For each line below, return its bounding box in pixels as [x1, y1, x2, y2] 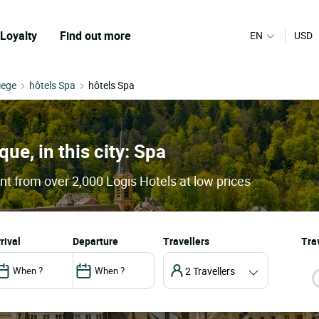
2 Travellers [184, 263, 235, 278]
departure [78, 234, 118, 249]
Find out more [60, 28, 131, 43]
